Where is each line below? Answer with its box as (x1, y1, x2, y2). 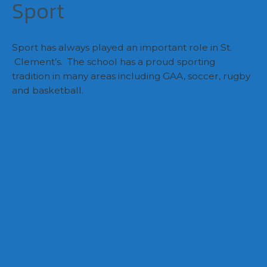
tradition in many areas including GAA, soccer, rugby (12, 70, 250, 82)
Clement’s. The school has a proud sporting (12, 55, 215, 67)
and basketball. (12, 84, 83, 96)
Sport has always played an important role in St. (12, 41, 232, 53)
